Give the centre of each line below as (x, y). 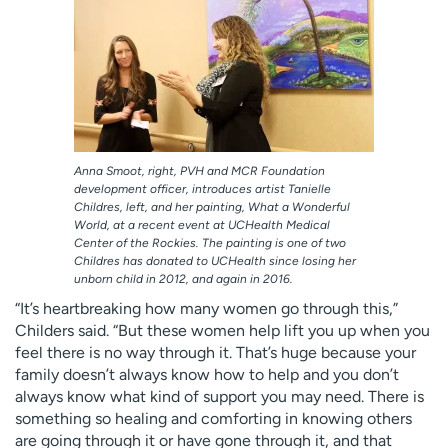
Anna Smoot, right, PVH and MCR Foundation (199, 170)
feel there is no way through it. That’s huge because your (215, 352)
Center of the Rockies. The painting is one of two (210, 242)
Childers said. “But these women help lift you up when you (222, 330)
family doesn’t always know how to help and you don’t (207, 374)
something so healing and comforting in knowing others (213, 418)
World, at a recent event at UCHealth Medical (202, 224)
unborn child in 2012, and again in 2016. (183, 278)
